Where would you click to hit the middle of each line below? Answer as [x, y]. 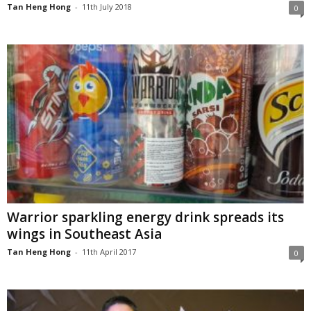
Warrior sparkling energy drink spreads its [145, 217]
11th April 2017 [109, 251]
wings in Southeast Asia [84, 234]
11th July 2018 [107, 7]
